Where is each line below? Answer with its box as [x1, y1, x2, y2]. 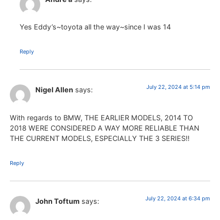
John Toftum [35, 196, 80, 205]
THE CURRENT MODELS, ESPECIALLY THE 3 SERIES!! [10, 134, 190, 142]
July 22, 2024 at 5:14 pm [146, 83, 210, 91]
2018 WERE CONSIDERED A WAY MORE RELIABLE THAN [10, 123, 199, 132]
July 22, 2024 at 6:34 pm [145, 194, 210, 202]
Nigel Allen [35, 85, 73, 94]
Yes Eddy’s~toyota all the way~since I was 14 [20, 23, 171, 31]
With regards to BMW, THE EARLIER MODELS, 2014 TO [10, 113, 193, 122]
